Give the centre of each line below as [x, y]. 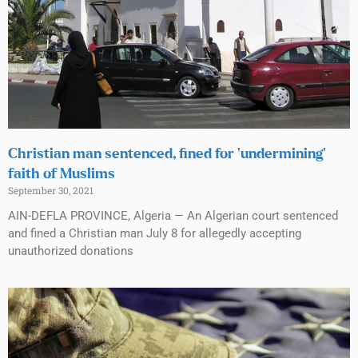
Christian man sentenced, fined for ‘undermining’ [167, 154]
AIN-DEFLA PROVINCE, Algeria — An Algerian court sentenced [173, 215]
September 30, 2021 [51, 190]
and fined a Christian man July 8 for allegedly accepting [155, 233]
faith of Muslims [62, 174]
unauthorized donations [71, 251]
